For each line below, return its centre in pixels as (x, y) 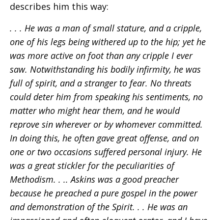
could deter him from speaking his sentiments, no (106, 96)
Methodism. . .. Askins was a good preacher (94, 179)
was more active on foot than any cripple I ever (101, 55)
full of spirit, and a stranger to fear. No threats (101, 83)
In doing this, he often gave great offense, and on (104, 138)
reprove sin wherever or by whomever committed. (106, 124)
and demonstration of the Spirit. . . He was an (99, 206)
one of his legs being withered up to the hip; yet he (108, 41)
